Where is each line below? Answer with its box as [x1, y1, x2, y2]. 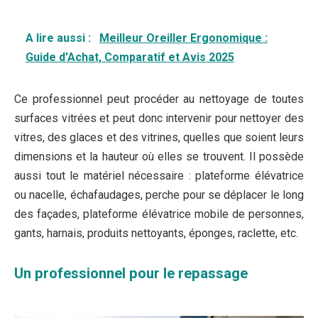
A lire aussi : [25, 31, 94, 45]
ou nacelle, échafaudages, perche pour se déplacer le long [14, 188, 304, 202]
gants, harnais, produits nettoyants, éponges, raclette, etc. [14, 226, 298, 241]
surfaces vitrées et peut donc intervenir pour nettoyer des [14, 111, 304, 126]
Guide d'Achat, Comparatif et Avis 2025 [25, 50, 234, 65]
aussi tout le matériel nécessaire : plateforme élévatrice [14, 169, 304, 183]
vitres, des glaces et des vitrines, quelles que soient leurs [14, 131, 304, 145]
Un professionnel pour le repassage [14, 264, 248, 282]
